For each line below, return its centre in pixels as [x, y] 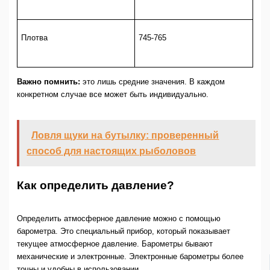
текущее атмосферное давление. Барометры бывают [115, 243]
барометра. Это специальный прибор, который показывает [123, 231]
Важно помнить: [48, 81]
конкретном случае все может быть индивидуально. [112, 94]
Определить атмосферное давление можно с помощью [118, 218]
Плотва [35, 37]
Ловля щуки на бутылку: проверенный [125, 135]
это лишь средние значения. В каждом [152, 81]
